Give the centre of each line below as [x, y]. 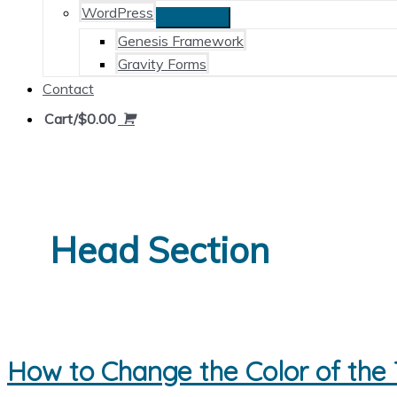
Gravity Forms [162, 64]
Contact [68, 89]
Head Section [160, 250]
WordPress [117, 12]
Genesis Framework [181, 41]
